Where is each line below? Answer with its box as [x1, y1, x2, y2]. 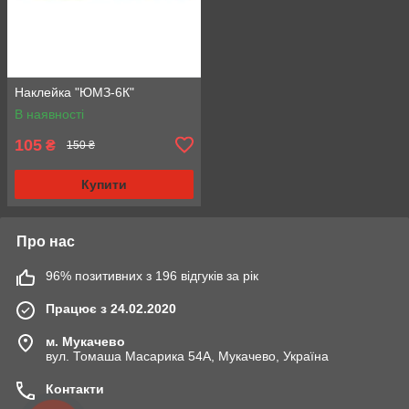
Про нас [16, 233, 75, 249]
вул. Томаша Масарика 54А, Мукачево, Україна [46, 348, 329, 363]
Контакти [46, 381, 104, 396]
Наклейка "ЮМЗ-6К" [15, 84, 134, 100]
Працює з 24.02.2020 [46, 300, 176, 316]
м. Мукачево [46, 333, 125, 349]
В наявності [15, 106, 84, 121]
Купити [81, 176, 127, 192]
